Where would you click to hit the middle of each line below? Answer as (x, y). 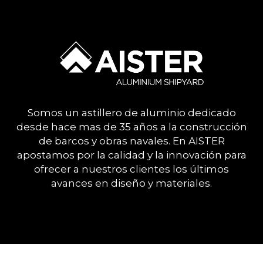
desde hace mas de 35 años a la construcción (131, 127)
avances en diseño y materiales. (131, 183)
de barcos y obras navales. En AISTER (131, 141)
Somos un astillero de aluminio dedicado (131, 112)
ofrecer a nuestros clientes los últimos (131, 169)
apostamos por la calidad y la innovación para (131, 155)
